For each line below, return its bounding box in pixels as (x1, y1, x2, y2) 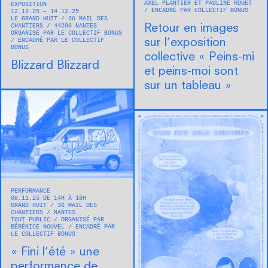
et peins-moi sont (144, 66, 238, 78)
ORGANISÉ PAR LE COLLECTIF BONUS (11, 30, 122, 37)
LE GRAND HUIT (11, 16, 61, 23)
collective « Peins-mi (144, 51, 254, 64)
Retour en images (144, 23, 239, 35)
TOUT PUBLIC (11, 217, 54, 224)
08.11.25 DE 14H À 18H (11, 195, 86, 202)
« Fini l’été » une (11, 246, 99, 259)
